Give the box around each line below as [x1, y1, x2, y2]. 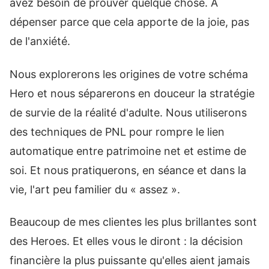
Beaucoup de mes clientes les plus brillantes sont [10, 216, 257, 228]
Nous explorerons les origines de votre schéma [10, 67, 248, 80]
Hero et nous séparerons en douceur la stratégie [10, 86, 255, 100]
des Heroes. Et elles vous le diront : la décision [10, 235, 243, 247]
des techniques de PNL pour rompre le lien [10, 125, 225, 138]
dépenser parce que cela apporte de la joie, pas [10, 16, 249, 28]
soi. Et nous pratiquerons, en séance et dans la [10, 163, 246, 177]
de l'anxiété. [10, 35, 70, 47]
